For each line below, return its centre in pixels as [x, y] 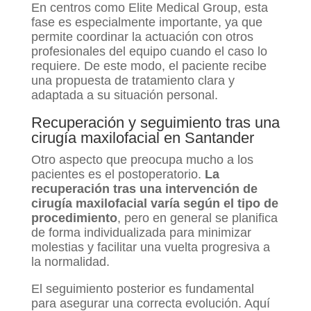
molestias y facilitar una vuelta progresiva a [150, 247]
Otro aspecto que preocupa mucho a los [142, 160]
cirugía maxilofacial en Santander [142, 138]
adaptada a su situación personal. [124, 95]
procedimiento [74, 218]
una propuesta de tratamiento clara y [133, 81]
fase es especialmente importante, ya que [146, 23]
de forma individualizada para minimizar [141, 233]
